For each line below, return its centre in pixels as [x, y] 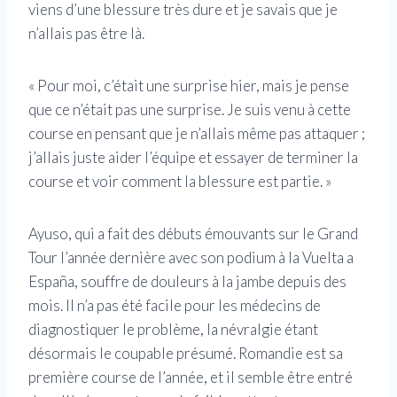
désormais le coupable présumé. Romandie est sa [186, 353]
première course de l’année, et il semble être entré [191, 377]
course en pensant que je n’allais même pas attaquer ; [197, 133]
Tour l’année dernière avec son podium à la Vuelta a [191, 257]
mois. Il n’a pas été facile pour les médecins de [175, 305]
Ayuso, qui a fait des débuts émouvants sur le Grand [193, 233]
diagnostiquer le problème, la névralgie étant [173, 329]
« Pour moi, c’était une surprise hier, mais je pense [189, 85]
